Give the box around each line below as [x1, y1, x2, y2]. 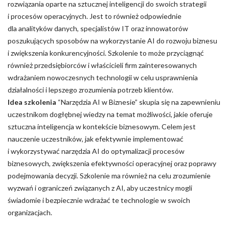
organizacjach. [8, 208, 52, 217]
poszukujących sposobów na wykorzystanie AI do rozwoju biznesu [8, 36, 217, 45]
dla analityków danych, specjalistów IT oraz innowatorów [8, 24, 188, 33]
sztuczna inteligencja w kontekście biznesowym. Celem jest [8, 122, 196, 131]
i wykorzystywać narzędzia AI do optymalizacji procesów [8, 147, 185, 155]
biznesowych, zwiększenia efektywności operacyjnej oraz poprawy [8, 159, 216, 168]
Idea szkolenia [8, 98, 58, 106]
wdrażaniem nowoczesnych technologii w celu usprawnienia [8, 73, 198, 82]
